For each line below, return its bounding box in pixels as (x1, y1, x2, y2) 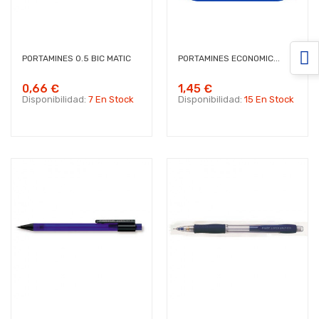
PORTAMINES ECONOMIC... (178, 53, 280, 63)
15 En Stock (244, 94, 294, 105)
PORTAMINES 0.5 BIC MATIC (22, 53, 131, 63)
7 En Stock (88, 94, 134, 105)
